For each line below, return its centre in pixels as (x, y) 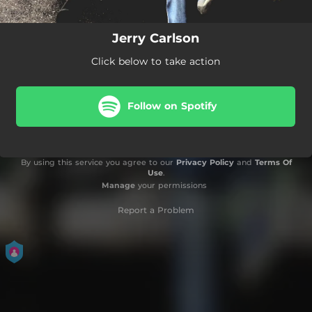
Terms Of (273, 162)
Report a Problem (156, 210)
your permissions (171, 185)
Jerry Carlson (156, 38)
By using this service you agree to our (98, 162)
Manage (118, 185)
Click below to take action (156, 61)
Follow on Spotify (172, 106)
